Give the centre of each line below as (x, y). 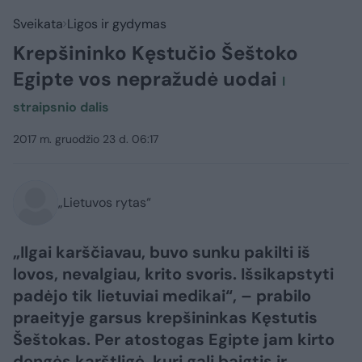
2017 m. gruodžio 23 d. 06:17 (86, 139)
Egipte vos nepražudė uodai (147, 79)
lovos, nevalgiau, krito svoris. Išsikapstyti (173, 274)
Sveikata (38, 24)
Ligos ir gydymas (117, 24)
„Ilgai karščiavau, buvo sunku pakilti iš (162, 252)
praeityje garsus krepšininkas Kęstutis (165, 318)
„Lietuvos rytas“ (105, 202)
